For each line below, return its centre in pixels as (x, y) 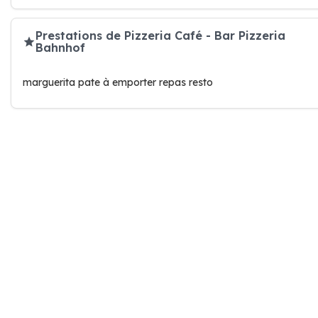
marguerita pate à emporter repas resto (118, 82)
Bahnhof (60, 48)
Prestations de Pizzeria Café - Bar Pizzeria (160, 35)
